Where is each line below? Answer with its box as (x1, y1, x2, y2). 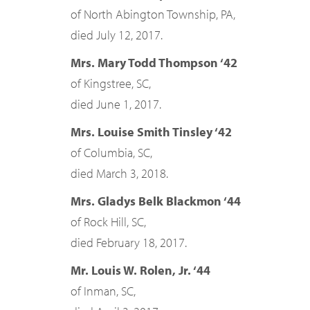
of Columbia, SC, (71, 145, 152, 161)
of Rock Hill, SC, (71, 214, 146, 230)
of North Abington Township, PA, (71, 6, 235, 22)
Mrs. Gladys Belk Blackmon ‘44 (71, 193, 241, 209)
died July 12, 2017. (71, 27, 163, 43)
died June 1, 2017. (71, 96, 161, 112)
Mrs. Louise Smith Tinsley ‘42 (71, 124, 232, 140)
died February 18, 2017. (71, 235, 187, 250)
